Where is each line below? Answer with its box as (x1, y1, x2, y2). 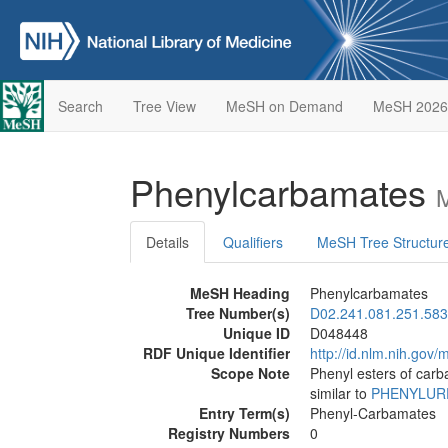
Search (57, 96, 103, 116)
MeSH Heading (190, 283, 290, 303)
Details (146, 232, 189, 252)
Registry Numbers (168, 423, 290, 443)
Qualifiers (223, 232, 283, 252)
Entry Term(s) (199, 403, 290, 423)
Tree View (132, 96, 196, 116)
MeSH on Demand (225, 96, 343, 116)
